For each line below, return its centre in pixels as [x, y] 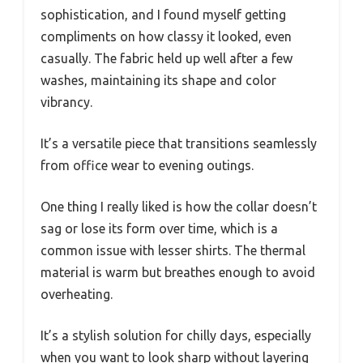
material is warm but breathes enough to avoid [178, 273]
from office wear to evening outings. [147, 166]
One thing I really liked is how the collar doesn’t [179, 207]
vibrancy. [66, 102]
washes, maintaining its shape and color [158, 81]
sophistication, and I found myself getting [163, 15]
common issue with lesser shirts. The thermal [173, 251]
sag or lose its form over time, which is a [159, 229]
